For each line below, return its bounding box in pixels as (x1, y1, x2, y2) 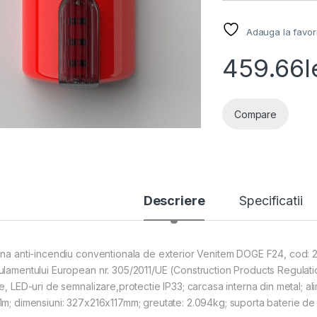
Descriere (143, 193, 205, 209)
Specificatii (239, 193, 303, 209)
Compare (234, 108, 277, 120)
